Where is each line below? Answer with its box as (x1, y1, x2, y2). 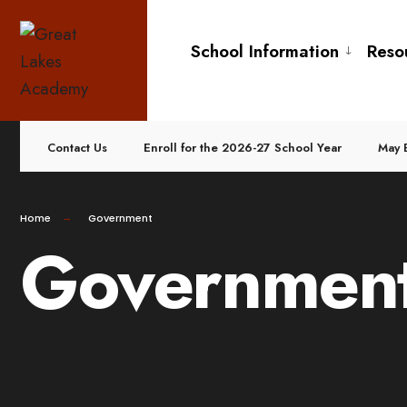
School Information (191, 39, 339, 64)
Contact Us (47, 139, 107, 156)
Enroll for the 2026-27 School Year (144, 139, 342, 156)
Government (88, 211, 153, 225)
